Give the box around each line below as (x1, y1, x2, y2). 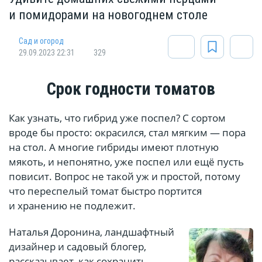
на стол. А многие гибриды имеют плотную (9, 140, 219, 154)
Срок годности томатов (47, 79, 215, 99)
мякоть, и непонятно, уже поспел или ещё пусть (9, 155, 244, 169)
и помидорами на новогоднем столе (9, 8, 208, 23)
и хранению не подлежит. (9, 199, 136, 213)
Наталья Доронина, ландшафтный (9, 225, 174, 239)
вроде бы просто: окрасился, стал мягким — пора (9, 126, 246, 140)
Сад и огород (19, 36, 64, 46)
